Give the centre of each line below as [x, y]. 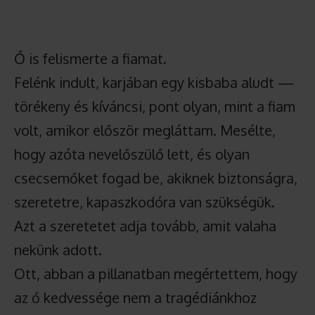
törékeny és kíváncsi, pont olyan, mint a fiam [155, 106]
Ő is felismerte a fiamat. [90, 58]
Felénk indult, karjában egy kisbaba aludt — [154, 82]
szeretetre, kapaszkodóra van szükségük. [144, 201]
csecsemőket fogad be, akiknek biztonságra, [156, 178]
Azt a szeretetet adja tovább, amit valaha [145, 225]
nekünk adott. [58, 249]
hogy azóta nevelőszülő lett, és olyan [132, 154]
